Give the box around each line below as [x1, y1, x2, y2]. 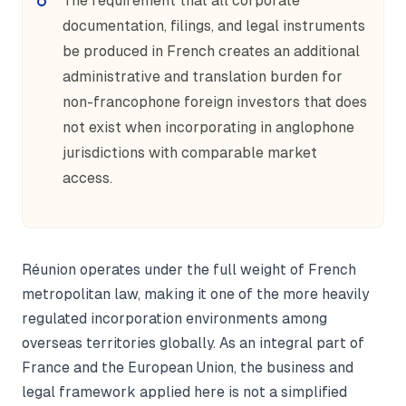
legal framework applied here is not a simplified [22, 384, 347, 400]
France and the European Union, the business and [22, 360, 353, 375]
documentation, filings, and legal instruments [63, 17, 365, 34]
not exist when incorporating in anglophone [63, 119, 354, 136]
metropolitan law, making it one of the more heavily [22, 286, 369, 302]
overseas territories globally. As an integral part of [22, 335, 364, 351]
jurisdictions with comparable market [63, 144, 317, 161]
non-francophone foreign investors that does [63, 93, 367, 111]
